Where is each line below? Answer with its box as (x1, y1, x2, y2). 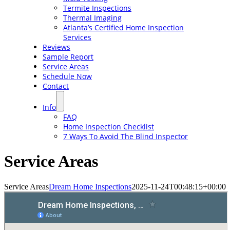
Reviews (42, 42, 70, 52)
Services (63, 32, 91, 42)
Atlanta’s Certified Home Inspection (63, 23, 184, 32)
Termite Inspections (63, 3, 131, 13)
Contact (42, 81, 69, 91)
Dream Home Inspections (49, 182, 131, 191)
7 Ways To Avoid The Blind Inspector (63, 131, 188, 141)
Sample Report (42, 52, 93, 62)
